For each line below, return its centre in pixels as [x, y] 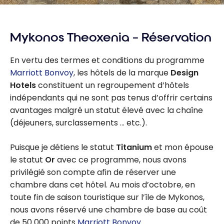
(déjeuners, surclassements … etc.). [78, 122]
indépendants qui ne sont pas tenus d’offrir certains [111, 97]
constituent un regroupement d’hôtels [112, 85]
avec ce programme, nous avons [121, 159]
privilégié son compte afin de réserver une [93, 172]
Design [184, 72]
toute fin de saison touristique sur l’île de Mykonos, [107, 197]
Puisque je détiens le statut [63, 147]
